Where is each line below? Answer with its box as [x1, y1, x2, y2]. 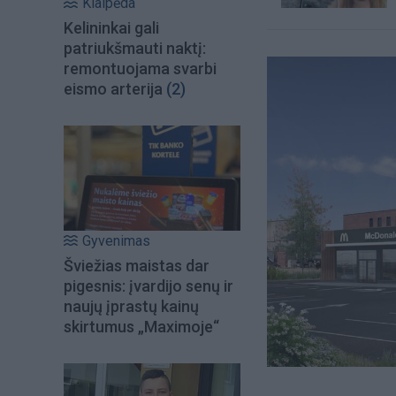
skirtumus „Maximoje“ [64, 316, 219, 336]
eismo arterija [64, 80, 163, 99]
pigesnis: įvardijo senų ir [64, 276, 233, 295]
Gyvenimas [82, 232, 150, 249]
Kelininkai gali [64, 19, 159, 38]
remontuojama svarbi [64, 59, 217, 79]
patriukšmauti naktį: [64, 39, 206, 58]
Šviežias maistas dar [64, 255, 209, 275]
